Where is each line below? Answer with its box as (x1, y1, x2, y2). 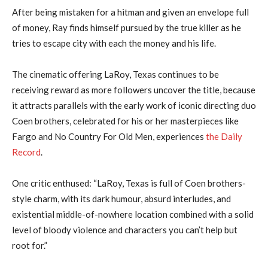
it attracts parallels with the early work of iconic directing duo (12, 99, 256, 111)
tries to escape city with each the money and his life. (12, 37, 216, 48)
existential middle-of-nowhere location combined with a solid (12, 208, 254, 220)
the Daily (206, 130, 242, 142)
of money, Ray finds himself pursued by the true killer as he (12, 22, 241, 33)
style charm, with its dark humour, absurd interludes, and (12, 193, 231, 204)
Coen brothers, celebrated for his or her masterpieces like (12, 115, 239, 126)
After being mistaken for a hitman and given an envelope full (12, 6, 249, 17)
